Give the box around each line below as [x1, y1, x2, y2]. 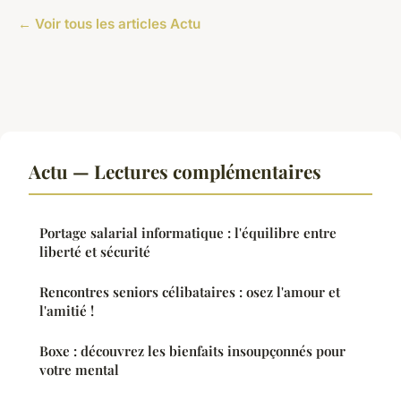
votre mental [39, 361, 119, 380]
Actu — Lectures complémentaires [29, 158, 321, 184]
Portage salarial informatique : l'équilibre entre [39, 224, 337, 243]
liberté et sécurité [39, 243, 150, 261]
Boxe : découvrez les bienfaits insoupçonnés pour [39, 342, 346, 361]
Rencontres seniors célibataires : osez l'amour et [39, 283, 340, 302]
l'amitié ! [39, 302, 94, 320]
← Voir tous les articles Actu [18, 15, 200, 33]
